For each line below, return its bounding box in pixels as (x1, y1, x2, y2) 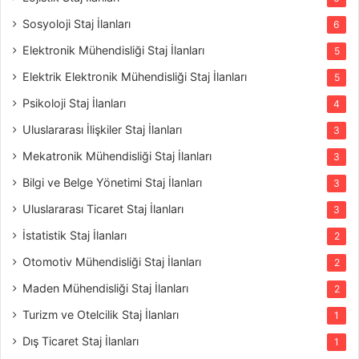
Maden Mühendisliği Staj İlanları (22, 280, 188, 295)
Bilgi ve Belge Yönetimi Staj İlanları (22, 175, 202, 189)
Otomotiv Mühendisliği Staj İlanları (22, 254, 201, 268)
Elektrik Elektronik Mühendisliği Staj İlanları (22, 69, 247, 83)
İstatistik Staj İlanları (22, 228, 127, 242)
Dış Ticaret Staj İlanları (22, 333, 139, 348)
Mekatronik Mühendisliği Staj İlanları (22, 148, 212, 163)
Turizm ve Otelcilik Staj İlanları (22, 307, 179, 321)
